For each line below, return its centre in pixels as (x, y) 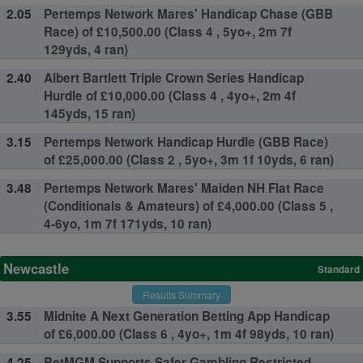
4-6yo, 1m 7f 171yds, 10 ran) (127, 223)
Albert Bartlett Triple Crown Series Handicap (173, 77)
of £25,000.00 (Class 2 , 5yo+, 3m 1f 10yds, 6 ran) (188, 159)
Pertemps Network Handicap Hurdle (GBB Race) (186, 141)
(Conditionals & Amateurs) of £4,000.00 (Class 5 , (188, 205)
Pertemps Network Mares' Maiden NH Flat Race (184, 188)
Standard (339, 270)
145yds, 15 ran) (89, 113)
